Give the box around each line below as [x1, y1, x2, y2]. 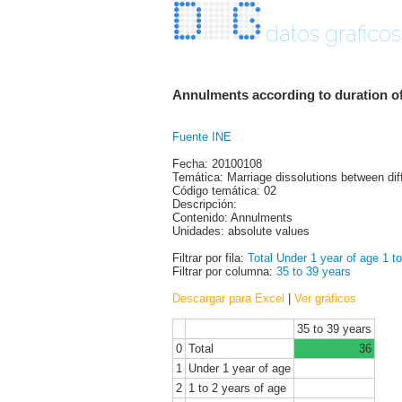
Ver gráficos [294, 291, 356, 305]
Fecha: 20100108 [172, 156, 262, 170]
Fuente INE [172, 129, 232, 144]
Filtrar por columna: [172, 264, 276, 278]
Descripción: [172, 197, 237, 211]
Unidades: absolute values [172, 223, 310, 238]
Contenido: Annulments [172, 210, 293, 224]
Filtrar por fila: [172, 250, 248, 265]
